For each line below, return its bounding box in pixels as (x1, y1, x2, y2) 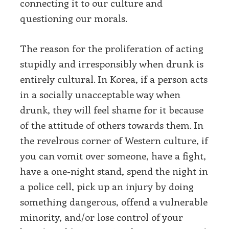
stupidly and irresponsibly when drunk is (20, 57, 203, 70)
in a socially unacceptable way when (20, 87, 180, 101)
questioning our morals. (20, 12, 127, 25)
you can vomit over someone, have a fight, (20, 149, 206, 162)
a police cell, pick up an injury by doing (20, 179, 194, 193)
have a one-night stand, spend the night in (20, 164, 208, 177)
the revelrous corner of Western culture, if (20, 133, 208, 147)
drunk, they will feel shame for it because (20, 103, 203, 116)
